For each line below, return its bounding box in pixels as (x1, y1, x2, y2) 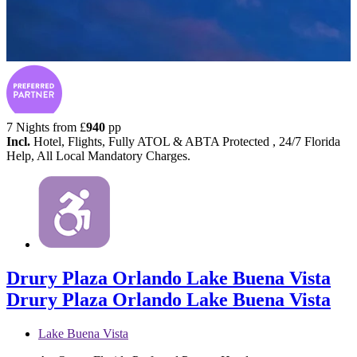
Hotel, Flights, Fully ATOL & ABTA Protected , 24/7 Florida (30, 134, 340, 148)
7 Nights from (6, 120, 80, 134)
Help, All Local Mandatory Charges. (6, 148, 190, 163)
